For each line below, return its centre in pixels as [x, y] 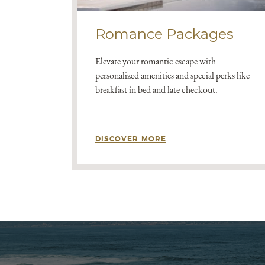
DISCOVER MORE [130, 139]
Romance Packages [164, 34]
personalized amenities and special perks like [172, 75]
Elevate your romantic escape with [155, 61]
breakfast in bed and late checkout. [156, 90]
